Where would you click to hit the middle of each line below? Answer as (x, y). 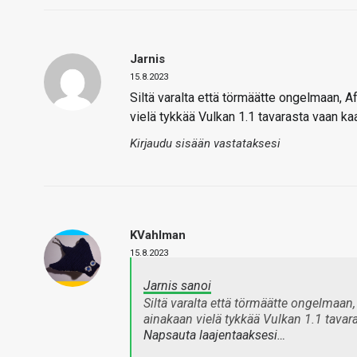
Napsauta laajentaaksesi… (214, 335)
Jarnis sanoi (177, 286)
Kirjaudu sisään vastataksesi (205, 143)
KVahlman (158, 235)
